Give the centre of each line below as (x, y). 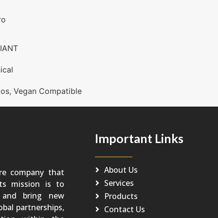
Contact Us (124, 209)
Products (121, 196)
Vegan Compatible (47, 91)
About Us (121, 170)
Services (119, 183)
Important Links (139, 138)
